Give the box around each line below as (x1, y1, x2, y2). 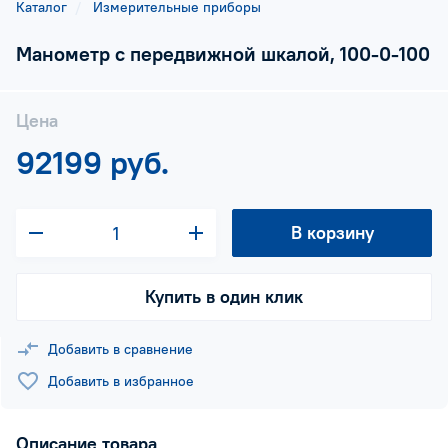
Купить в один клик (145, 285, 303, 308)
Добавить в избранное (48, 372, 194, 390)
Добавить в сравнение (48, 340, 193, 358)
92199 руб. (16, 142, 169, 183)
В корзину (290, 221, 374, 244)
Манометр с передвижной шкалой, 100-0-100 (16, 41, 430, 66)
